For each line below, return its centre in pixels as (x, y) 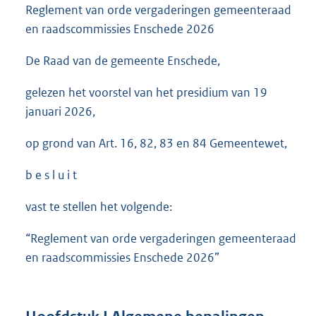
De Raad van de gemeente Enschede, (123, 61)
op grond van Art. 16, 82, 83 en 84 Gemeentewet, (156, 144)
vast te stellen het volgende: (99, 207)
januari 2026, (60, 112)
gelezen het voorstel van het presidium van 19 (146, 93)
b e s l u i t (51, 175)
